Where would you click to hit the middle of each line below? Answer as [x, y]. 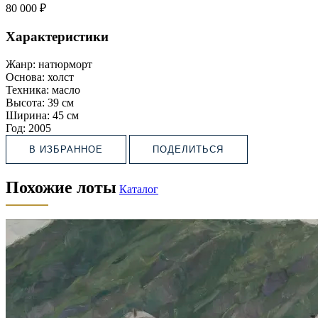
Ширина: [28, 115]
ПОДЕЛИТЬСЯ [188, 149]
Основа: [25, 77]
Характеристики [57, 36]
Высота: [25, 102]
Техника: [27, 89]
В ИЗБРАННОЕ [66, 149]
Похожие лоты [61, 187]
